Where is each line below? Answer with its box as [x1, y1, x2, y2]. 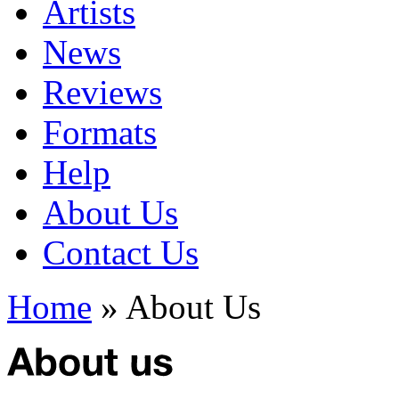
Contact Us [43, 232, 199, 272]
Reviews [43, 72, 162, 111]
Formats [43, 112, 157, 151]
